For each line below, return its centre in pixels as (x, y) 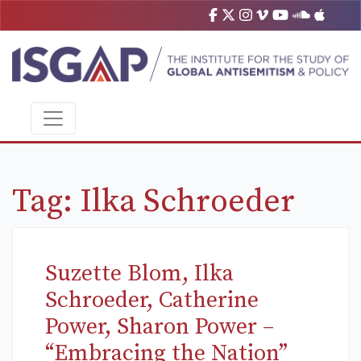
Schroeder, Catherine (152, 301)
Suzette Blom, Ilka (139, 274)
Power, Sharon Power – (160, 327)
